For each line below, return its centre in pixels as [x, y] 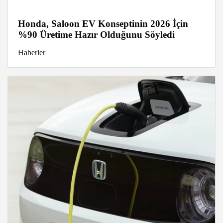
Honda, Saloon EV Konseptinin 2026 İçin [103, 23]
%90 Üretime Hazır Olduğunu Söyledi [96, 34]
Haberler [32, 52]
